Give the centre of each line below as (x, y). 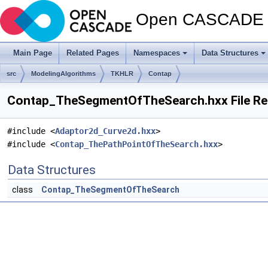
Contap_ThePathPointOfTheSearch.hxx (136, 144)
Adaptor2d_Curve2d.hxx (105, 131)
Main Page (33, 53)
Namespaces (157, 53)
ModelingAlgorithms (63, 74)
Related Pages (93, 53)
